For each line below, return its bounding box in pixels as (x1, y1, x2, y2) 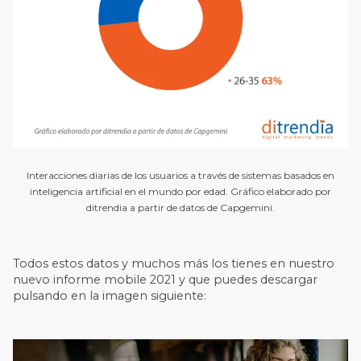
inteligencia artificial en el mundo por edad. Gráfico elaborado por (30, 185, 331, 198)
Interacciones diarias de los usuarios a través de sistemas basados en (27, 169, 334, 182)
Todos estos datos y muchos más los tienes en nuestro (13, 255, 335, 271)
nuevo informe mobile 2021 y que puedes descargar (13, 272, 318, 287)
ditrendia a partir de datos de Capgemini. (86, 201, 275, 214)
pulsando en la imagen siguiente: (13, 288, 207, 303)
